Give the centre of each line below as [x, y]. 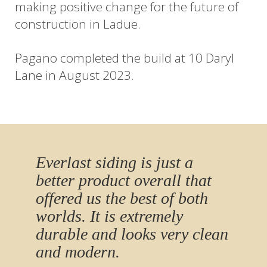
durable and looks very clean [132, 234]
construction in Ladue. [78, 24]
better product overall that [124, 181]
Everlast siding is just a [114, 163]
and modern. [78, 252]
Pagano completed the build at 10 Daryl [125, 58]
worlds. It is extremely [109, 216]
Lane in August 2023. [74, 75]
